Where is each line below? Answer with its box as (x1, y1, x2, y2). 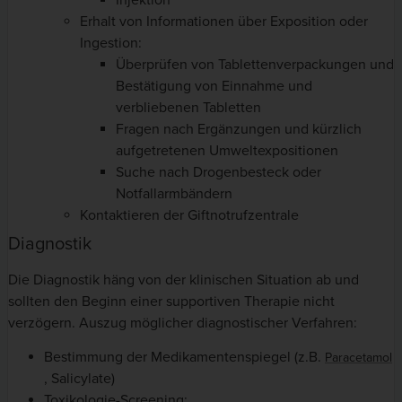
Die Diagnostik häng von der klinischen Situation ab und (8, 270, 359, 289)
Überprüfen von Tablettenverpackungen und (116, 55, 394, 74)
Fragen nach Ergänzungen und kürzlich (116, 119, 362, 138)
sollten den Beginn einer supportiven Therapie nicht (8, 292, 335, 310)
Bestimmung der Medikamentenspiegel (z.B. (44, 348, 325, 367)
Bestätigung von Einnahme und (116, 76, 312, 95)
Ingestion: (80, 33, 142, 52)
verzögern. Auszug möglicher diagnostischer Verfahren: (8, 313, 357, 332)
